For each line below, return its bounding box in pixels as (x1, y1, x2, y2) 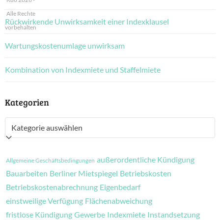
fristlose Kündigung (6, 210, 72, 219)
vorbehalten (5, 24, 36, 31)
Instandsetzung (147, 210, 200, 219)
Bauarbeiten (6, 168, 48, 178)
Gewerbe (74, 210, 105, 219)
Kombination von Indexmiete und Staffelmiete (5, 65, 161, 74)
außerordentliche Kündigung (97, 155, 194, 164)
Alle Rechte (6, 10, 35, 17)
